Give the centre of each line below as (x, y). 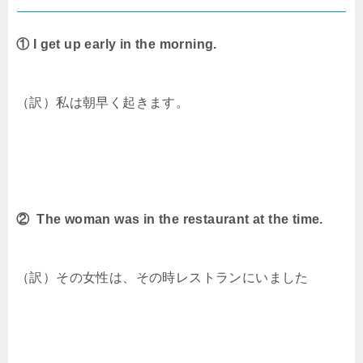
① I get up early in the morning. (117, 45)
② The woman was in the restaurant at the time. (170, 220)
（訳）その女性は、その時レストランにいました (162, 278)
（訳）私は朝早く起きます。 (103, 103)
